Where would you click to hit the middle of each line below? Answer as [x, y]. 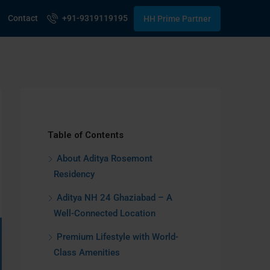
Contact [23, 18]
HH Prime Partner [177, 19]
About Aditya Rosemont [105, 159]
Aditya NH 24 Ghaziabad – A [115, 198]
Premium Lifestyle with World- [118, 237]
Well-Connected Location [107, 213]
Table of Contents [86, 135]
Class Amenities [89, 253]
